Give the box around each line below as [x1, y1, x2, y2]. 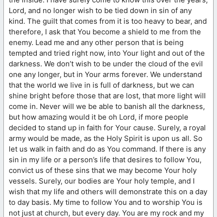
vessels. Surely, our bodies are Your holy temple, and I [9, 176, 195, 186]
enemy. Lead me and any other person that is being [9, 37, 184, 47]
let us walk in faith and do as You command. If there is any [9, 144, 206, 154]
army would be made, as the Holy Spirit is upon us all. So [9, 133, 202, 143]
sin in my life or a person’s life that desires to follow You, [9, 155, 201, 164]
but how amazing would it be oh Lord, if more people [9, 112, 188, 122]
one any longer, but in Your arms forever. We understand [9, 69, 202, 79]
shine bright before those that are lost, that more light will [9, 91, 206, 100]
